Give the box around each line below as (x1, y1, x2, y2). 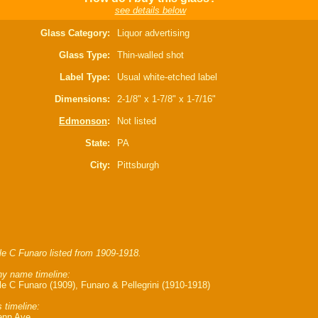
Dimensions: (55, 94, 110, 104)
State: (85, 138, 110, 148)
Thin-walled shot (117, 50, 184, 60)
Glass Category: (40, 28, 110, 38)
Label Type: (60, 72, 110, 82)
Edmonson (59, 116, 107, 126)
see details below (114, 5, 186, 16)
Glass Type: (59, 50, 110, 60)
